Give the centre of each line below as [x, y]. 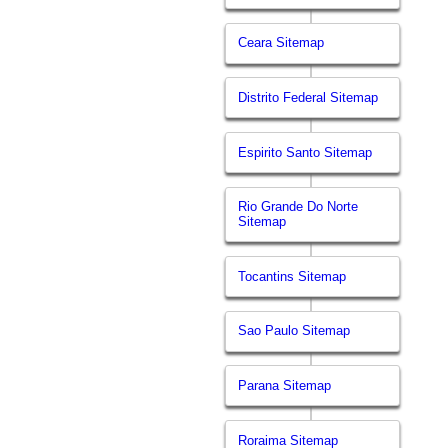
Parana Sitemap [285, 385]
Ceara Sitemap [281, 43]
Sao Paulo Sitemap [294, 331]
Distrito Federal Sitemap [308, 97]
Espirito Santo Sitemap [305, 152]
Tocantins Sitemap [292, 276]
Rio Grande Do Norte [298, 207]
